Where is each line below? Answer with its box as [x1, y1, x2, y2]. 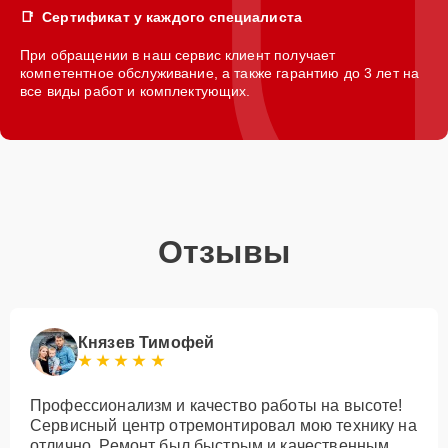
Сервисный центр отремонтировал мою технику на [30, 416, 417, 434]
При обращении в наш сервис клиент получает [20, 46, 336, 63]
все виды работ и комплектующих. [20, 82, 251, 99]
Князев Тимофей [78, 333, 215, 351]
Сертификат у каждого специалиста [42, 8, 302, 25]
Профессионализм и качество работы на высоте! [30, 396, 403, 414]
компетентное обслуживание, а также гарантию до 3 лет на [20, 64, 420, 81]
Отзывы [158, 233, 290, 270]
